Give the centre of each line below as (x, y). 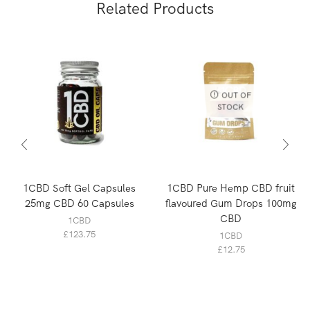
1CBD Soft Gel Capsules (79, 188)
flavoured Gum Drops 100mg (231, 203)
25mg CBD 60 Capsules (79, 203)
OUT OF (236, 95)
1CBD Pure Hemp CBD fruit (231, 188)
